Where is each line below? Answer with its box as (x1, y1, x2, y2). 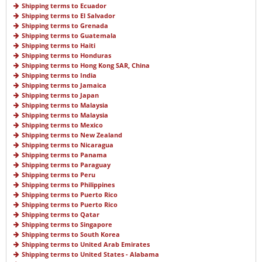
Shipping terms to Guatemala (22, 31, 116, 40)
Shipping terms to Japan (22, 91, 99, 100)
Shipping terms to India (22, 71, 96, 80)
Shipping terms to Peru (22, 170, 95, 180)
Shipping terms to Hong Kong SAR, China (22, 61, 150, 70)
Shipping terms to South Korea (22, 230, 120, 239)
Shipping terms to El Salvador (22, 11, 115, 20)
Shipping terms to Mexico (22, 120, 103, 130)
